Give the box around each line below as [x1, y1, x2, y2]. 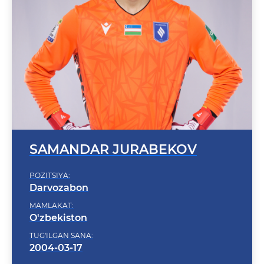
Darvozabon [29, 167, 88, 178]
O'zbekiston [29, 197, 87, 208]
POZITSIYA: [29, 156, 70, 164]
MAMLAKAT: [29, 186, 74, 194]
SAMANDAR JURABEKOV [29, 126, 197, 142]
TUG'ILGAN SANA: [29, 216, 93, 225]
